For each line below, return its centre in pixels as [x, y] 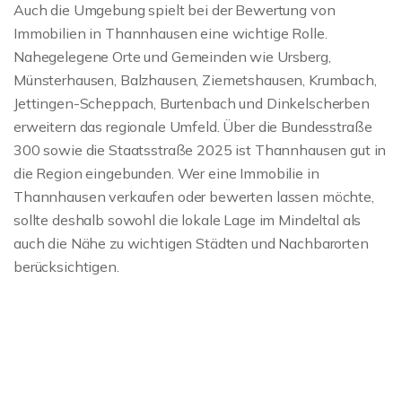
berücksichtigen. [66, 267]
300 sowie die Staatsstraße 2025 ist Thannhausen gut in [200, 150]
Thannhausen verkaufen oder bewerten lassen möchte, [194, 197]
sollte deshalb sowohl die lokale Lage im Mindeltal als [188, 220]
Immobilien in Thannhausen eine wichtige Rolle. [170, 34]
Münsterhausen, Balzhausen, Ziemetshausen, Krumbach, [195, 80]
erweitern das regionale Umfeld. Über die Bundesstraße [193, 127]
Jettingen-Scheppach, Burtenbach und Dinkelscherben [192, 104]
